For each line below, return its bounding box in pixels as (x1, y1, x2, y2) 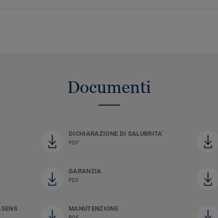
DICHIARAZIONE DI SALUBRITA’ (68, 129, 163, 137)
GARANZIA (68, 167, 102, 175)
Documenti (67, 77, 151, 97)
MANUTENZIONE (68, 204, 118, 212)
